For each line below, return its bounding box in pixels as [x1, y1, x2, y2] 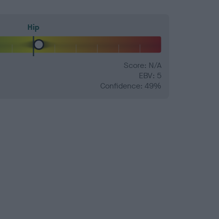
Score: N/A [124, 60, 161, 71]
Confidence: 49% [100, 81, 161, 91]
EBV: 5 [139, 70, 161, 81]
